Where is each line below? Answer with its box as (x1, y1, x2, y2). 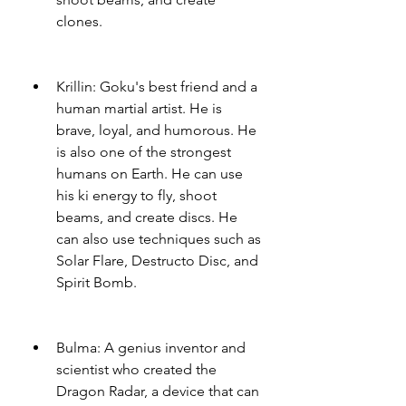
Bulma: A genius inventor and (56, 339, 246, 356)
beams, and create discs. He (56, 208, 237, 226)
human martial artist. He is (56, 100, 222, 117)
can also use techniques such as (56, 230, 261, 247)
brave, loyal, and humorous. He (56, 121, 256, 139)
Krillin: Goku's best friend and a (56, 78, 257, 95)
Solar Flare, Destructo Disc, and (56, 252, 258, 269)
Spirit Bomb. (56, 274, 137, 291)
